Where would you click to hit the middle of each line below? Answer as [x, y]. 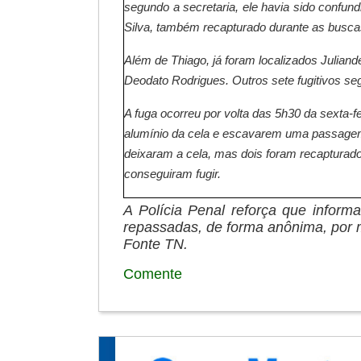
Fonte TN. [156, 245]
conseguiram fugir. [173, 174]
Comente [153, 274]
